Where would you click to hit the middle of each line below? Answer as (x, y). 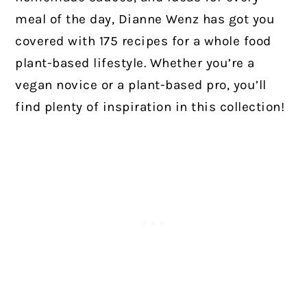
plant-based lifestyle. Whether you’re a (135, 63)
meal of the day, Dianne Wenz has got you (145, 19)
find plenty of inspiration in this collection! (150, 107)
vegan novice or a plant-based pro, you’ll (141, 85)
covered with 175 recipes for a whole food (143, 41)
